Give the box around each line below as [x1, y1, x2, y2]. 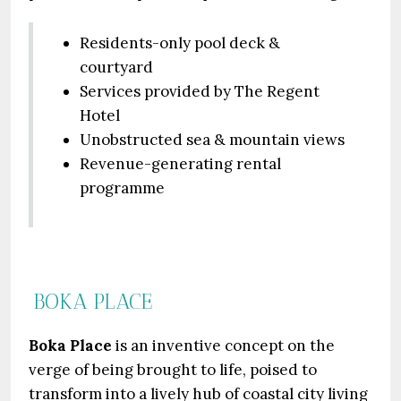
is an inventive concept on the [112, 336, 335, 355]
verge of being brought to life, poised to [29, 360, 317, 380]
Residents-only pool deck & [80, 33, 280, 53]
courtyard [80, 57, 153, 77]
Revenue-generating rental [80, 154, 281, 174]
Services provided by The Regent [80, 81, 320, 101]
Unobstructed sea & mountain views [80, 130, 345, 149]
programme [80, 178, 165, 198]
